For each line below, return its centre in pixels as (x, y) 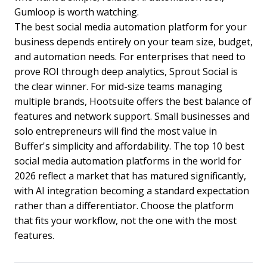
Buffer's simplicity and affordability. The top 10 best (129, 146)
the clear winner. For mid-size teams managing (118, 86)
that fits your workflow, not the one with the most (125, 220)
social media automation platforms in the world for (128, 161)
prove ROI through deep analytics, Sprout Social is (126, 71)
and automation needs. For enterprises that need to (130, 56)
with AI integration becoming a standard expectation (132, 190)
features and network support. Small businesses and (132, 116)
